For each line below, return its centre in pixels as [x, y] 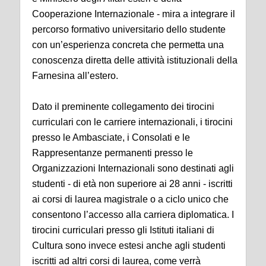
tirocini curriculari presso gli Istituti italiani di [123, 230]
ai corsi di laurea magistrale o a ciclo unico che [130, 199]
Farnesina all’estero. [75, 76]
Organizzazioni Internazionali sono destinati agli [133, 168]
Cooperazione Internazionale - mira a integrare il [134, 14]
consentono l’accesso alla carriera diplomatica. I [133, 215]
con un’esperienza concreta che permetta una [128, 45]
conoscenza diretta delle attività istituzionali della [135, 60]
